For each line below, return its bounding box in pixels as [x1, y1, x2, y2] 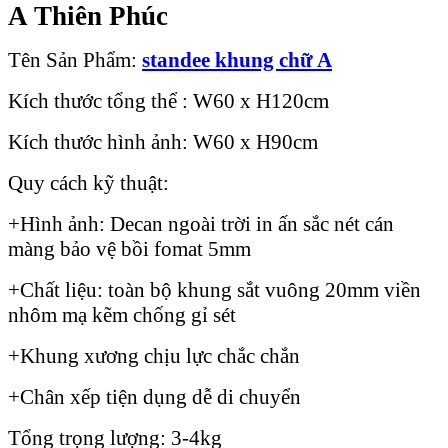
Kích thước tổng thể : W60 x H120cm [8, 88, 329, 113]
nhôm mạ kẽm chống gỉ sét [8, 302, 236, 327]
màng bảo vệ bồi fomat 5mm [8, 236, 251, 261]
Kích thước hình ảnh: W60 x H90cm [8, 129, 318, 154]
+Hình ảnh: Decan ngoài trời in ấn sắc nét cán [8, 211, 394, 236]
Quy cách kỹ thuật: [8, 170, 169, 195]
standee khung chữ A [142, 47, 332, 72]
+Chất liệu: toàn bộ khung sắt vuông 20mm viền [8, 277, 421, 302]
